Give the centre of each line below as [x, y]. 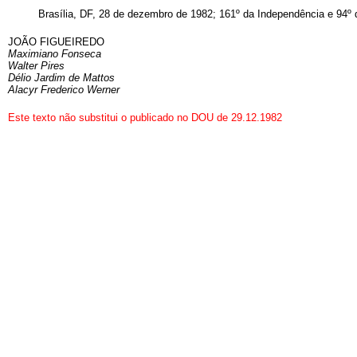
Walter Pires [36, 66]
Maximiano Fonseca [55, 54]
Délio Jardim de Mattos [61, 78]
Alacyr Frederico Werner [64, 90]
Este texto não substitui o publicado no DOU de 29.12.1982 [145, 118]
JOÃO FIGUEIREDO [56, 42]
